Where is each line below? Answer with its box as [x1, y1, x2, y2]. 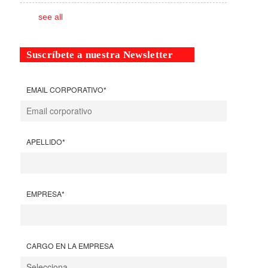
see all [38, 11, 63, 22]
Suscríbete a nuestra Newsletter [26, 48, 173, 60]
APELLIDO [26, 136, 63, 147]
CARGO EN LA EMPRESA [26, 240, 114, 251]
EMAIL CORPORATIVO [26, 84, 104, 95]
